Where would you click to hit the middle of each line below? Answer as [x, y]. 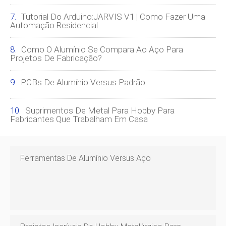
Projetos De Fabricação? [56, 58]
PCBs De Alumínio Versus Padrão [83, 82]
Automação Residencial [54, 25]
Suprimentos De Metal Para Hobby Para [100, 111]
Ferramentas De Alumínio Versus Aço [86, 158]
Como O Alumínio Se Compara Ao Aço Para [102, 50]
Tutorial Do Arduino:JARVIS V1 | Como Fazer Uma [113, 17]
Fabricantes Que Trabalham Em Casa [79, 119]
